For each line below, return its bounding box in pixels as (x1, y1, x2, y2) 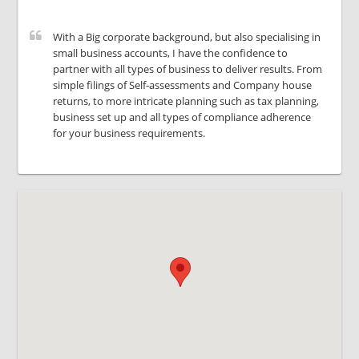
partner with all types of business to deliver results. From (53, 62, 323, 76)
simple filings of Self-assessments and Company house (53, 78, 313, 92)
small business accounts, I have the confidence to (53, 46, 288, 60)
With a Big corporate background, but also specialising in (53, 30, 321, 44)
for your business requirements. (53, 126, 206, 140)
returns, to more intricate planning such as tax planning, (53, 94, 320, 108)
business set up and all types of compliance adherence (53, 110, 312, 124)
